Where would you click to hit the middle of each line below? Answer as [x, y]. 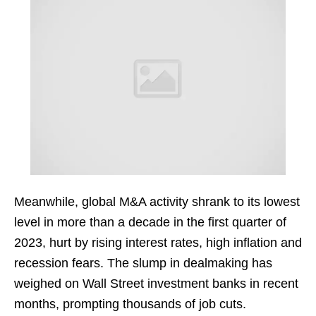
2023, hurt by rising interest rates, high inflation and [158, 243]
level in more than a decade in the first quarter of [150, 223]
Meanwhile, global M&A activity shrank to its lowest [157, 202]
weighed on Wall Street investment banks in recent [156, 284]
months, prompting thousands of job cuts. [130, 304]
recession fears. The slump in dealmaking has [143, 263]
